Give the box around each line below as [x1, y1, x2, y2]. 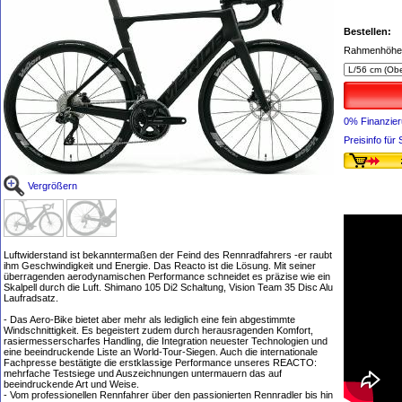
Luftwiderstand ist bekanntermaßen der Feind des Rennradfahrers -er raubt [4, 249, 332, 260]
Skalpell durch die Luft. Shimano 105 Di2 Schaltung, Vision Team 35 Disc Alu [4, 282, 333, 293]
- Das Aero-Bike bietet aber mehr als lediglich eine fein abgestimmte [4, 314, 295, 325]
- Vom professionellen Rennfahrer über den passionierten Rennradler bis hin [4, 389, 333, 400]
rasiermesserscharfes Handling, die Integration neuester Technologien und [4, 336, 328, 346]
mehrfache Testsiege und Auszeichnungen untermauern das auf [4, 368, 282, 379]
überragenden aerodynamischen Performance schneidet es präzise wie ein [4, 271, 330, 282]
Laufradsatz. [4, 293, 58, 303]
